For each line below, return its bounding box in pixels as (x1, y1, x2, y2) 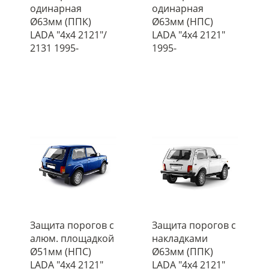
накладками (151, 232, 208, 245)
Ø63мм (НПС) (151, 14, 213, 28)
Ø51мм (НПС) (30, 245, 91, 258)
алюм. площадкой (30, 232, 114, 245)
